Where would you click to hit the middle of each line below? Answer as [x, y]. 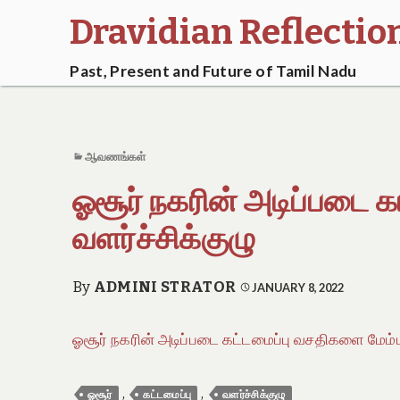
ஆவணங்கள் [115, 156]
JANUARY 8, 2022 [298, 287]
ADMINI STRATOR [165, 287]
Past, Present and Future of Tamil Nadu [213, 71]
